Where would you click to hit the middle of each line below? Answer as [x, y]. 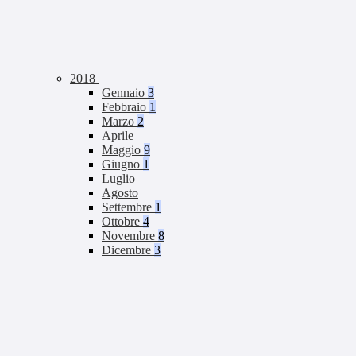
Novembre [130, 236]
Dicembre [128, 250]
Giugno [122, 164]
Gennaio [125, 93]
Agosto [120, 193]
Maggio [123, 150]
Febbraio [126, 107]
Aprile [118, 136]
